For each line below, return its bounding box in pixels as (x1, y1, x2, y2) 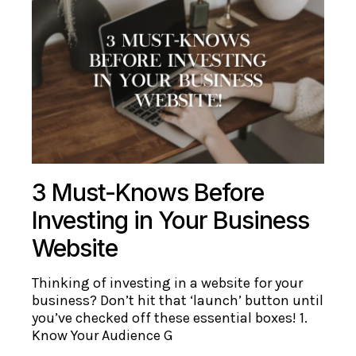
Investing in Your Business (32, 206, 310, 235)
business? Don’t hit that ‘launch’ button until (32, 292, 324, 310)
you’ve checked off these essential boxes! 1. (32, 309, 308, 327)
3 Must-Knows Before (32, 178, 265, 207)
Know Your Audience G (32, 327, 174, 345)
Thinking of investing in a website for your (32, 274, 304, 292)
